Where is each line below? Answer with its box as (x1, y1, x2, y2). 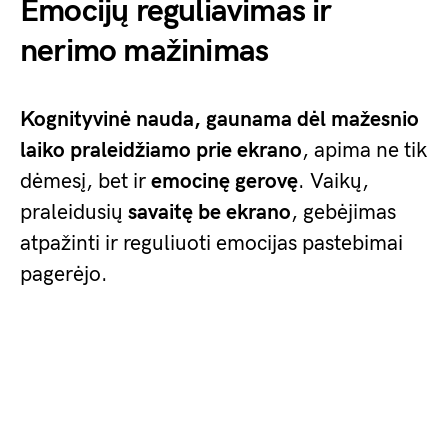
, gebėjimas (291, 200, 396, 225)
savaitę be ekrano (128, 200, 291, 225)
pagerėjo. (20, 262, 108, 287)
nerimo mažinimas (20, 32, 269, 71)
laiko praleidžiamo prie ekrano (20, 138, 302, 163)
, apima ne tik (302, 138, 427, 163)
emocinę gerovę (151, 169, 298, 194)
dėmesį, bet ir (20, 169, 151, 194)
